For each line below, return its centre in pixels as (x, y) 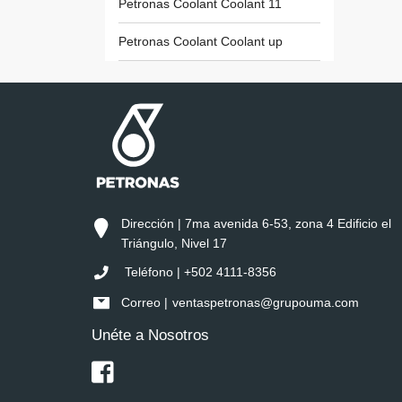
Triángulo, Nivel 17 (174, 244)
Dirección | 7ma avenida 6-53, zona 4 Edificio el (256, 224)
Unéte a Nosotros (150, 335)
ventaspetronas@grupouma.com (266, 302)
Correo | (144, 302)
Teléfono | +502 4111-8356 (199, 272)
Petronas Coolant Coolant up (201, 42)
